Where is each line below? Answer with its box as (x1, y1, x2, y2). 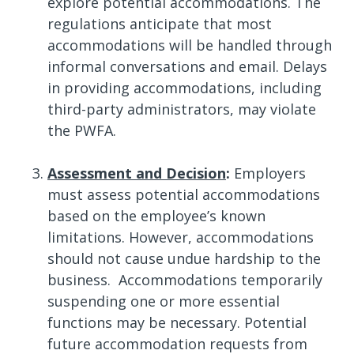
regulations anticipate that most (47, 14, 272, 33)
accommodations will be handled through (47, 36, 332, 55)
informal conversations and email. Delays (47, 57, 327, 76)
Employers (230, 164, 306, 183)
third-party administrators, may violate (47, 100, 316, 119)
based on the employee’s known (47, 206, 265, 225)
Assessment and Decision (47, 164, 226, 183)
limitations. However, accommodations (47, 228, 314, 247)
